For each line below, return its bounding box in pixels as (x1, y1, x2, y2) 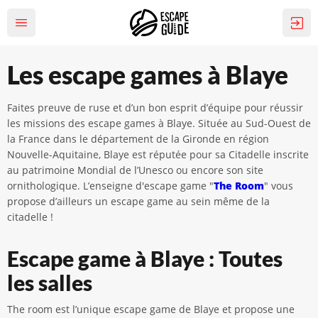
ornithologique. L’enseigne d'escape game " (7, 179, 214, 192)
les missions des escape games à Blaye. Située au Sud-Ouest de (7, 116, 311, 130)
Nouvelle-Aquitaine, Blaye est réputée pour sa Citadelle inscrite (7, 148, 309, 161)
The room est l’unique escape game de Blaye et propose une (7, 302, 295, 316)
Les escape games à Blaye (7, 60, 288, 89)
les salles (7, 270, 92, 295)
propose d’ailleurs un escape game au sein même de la (7, 194, 270, 208)
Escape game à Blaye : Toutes (7, 246, 283, 271)
